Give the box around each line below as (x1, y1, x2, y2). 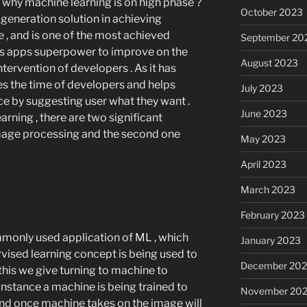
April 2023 (240, 158, 286, 170)
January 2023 (240, 234, 301, 246)
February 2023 (240, 208, 305, 221)
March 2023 (240, 183, 295, 195)
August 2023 (240, 56, 298, 69)
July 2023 (240, 82, 283, 94)
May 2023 (240, 132, 286, 145)
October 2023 (240, 5, 303, 18)
